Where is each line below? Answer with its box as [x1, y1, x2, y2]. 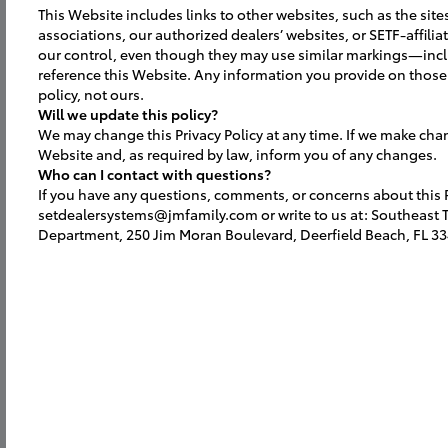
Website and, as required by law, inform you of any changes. [38, 144, 437, 164]
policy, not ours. [38, 84, 144, 104]
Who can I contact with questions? [38, 164, 271, 184]
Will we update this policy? [38, 104, 218, 124]
